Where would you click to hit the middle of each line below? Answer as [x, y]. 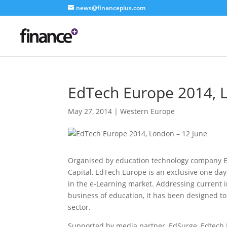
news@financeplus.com [111, 8]
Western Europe [148, 111]
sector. [80, 207]
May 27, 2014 [90, 111]
